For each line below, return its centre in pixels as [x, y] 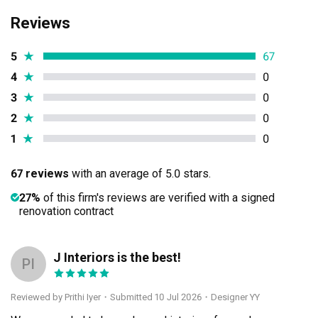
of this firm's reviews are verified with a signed [158, 197]
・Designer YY [231, 297]
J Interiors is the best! [117, 257]
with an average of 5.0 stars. [141, 173]
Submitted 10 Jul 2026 [156, 297]
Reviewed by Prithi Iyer [56, 297]
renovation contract [66, 211]
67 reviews [40, 173]
